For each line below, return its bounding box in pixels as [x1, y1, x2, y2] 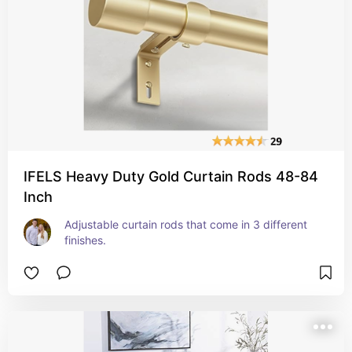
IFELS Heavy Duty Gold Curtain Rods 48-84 [24, 168, 318, 185]
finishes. [64, 233, 106, 247]
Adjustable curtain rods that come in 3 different [64, 218, 307, 231]
